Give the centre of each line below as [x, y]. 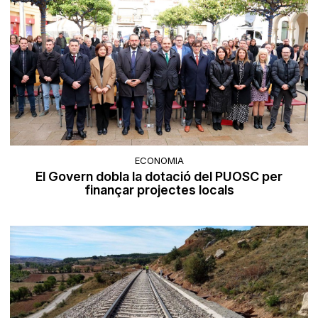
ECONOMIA [159, 161]
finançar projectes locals [159, 190]
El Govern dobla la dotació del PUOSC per [159, 177]
